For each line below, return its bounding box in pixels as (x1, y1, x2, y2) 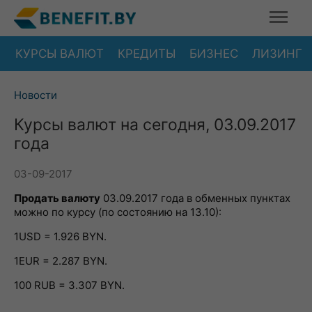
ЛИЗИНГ (252, 46, 302, 61)
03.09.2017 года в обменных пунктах (100, 192, 290, 205)
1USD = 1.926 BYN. (14, 230, 107, 243)
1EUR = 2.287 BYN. (14, 254, 107, 267)
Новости (14, 88, 57, 102)
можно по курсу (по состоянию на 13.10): (14, 205, 221, 219)
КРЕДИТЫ (118, 46, 175, 61)
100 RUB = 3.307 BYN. (14, 279, 125, 292)
